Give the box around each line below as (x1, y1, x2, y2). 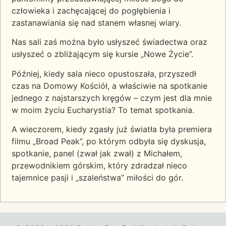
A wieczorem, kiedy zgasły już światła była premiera (12, 124, 212, 134)
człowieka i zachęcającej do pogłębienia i (12, 5, 171, 16)
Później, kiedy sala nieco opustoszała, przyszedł (12, 68, 196, 79)
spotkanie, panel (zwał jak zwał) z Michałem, (12, 148, 182, 158)
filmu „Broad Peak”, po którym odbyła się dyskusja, (12, 136, 206, 146)
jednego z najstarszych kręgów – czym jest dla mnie (12, 92, 212, 103)
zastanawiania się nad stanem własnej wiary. (12, 17, 181, 28)
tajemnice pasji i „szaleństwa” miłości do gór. (12, 172, 183, 183)
